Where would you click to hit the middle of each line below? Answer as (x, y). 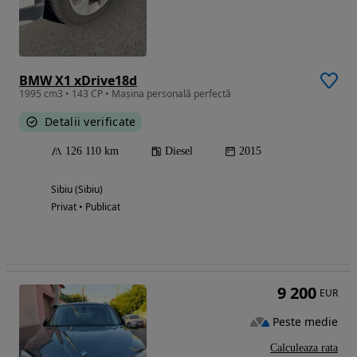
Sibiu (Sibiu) (77, 189)
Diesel (179, 151)
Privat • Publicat (86, 206)
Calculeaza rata (304, 347)
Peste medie (305, 322)
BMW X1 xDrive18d (78, 80)
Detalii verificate (90, 121)
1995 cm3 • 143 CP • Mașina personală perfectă (125, 93)
